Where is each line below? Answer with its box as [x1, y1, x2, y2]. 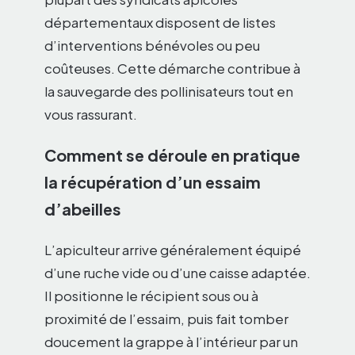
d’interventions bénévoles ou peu [44, 36, 260, 54]
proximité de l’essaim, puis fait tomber [44, 309, 288, 327]
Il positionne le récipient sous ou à [44, 286, 258, 304]
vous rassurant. [44, 105, 137, 123]
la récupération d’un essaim [44, 171, 261, 192]
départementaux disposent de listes [44, 13, 276, 31]
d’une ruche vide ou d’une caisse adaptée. [44, 263, 311, 281]
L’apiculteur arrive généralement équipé [44, 240, 301, 258]
